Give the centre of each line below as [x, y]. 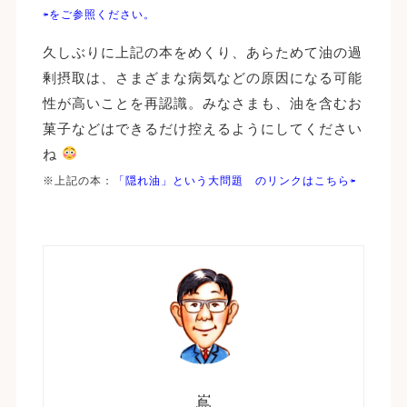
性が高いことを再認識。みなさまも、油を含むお [202, 103]
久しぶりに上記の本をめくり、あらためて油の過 [202, 52]
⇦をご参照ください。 [99, 14]
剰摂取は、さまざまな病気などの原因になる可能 [202, 77]
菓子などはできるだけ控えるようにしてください [202, 128]
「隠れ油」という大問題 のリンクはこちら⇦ [234, 180]
